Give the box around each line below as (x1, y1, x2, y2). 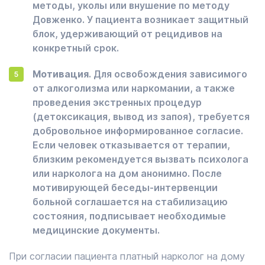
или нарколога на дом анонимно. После (33, 167, 222, 179)
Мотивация (33, 68, 89, 80)
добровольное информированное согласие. (33, 125, 243, 137)
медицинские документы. (33, 224, 160, 236)
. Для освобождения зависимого (89, 68, 247, 80)
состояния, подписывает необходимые (33, 210, 226, 222)
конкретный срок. (33, 42, 119, 54)
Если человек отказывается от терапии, (33, 139, 230, 151)
